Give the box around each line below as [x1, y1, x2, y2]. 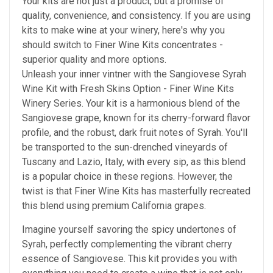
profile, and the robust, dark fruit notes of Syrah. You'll [22, 127, 247, 139]
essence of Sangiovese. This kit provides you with [22, 253, 237, 265]
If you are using [185, 10, 250, 22]
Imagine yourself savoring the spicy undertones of [22, 224, 236, 236]
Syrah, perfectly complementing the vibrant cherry [22, 238, 232, 250]
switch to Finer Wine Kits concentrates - [53, 39, 223, 51]
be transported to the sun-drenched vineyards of [22, 141, 228, 154]
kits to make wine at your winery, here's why [22, 24, 210, 37]
